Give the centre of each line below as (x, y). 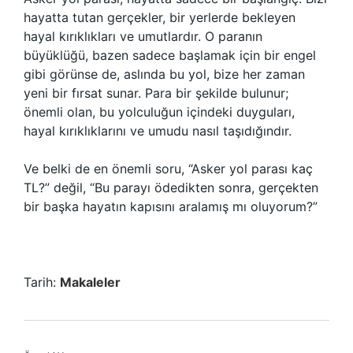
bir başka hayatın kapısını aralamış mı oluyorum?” (171, 206)
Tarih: (42, 282)
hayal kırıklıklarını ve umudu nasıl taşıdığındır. (158, 131)
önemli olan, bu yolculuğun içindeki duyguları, (159, 112)
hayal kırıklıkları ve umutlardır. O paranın (143, 36)
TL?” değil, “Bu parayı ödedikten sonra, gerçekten (171, 188)
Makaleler (90, 282)
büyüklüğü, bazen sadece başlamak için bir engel (170, 55)
